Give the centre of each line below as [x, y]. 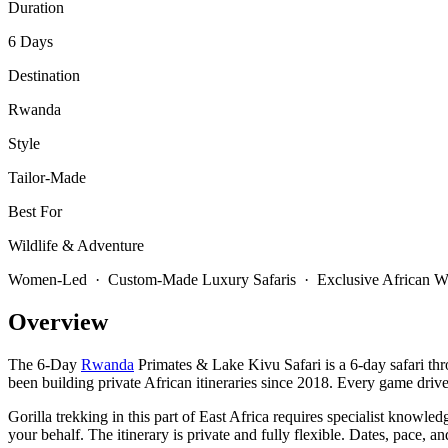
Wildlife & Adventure [76, 246]
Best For [35, 212]
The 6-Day [44, 364]
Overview [58, 321]
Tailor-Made [47, 178]
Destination [44, 76]
